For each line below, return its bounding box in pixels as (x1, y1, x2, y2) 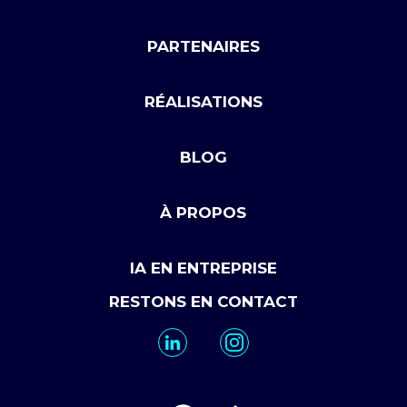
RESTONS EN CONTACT (108, 293, 298, 311)
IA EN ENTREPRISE (129, 259, 277, 277)
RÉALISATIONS (144, 93, 263, 111)
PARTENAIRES (146, 37, 260, 55)
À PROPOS (160, 203, 247, 222)
